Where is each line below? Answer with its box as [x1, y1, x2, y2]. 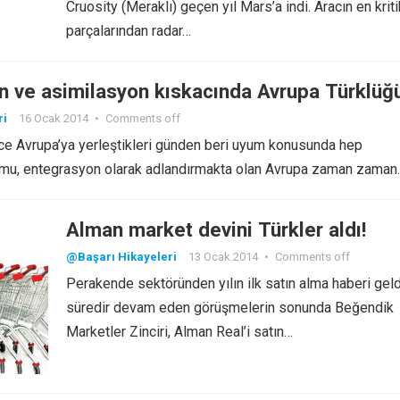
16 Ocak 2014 [19, 112, 88, 125]
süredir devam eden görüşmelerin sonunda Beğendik [66, 299, 394, 316]
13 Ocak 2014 [188, 250, 258, 263]
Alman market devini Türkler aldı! [66, 218, 366, 241]
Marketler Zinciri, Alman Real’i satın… [66, 323, 293, 340]
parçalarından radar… [66, 22, 191, 39]
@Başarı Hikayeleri [66, 250, 177, 263]
